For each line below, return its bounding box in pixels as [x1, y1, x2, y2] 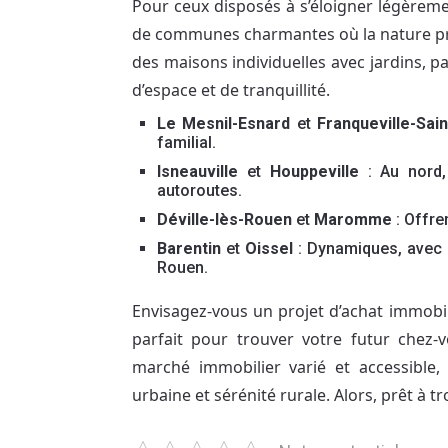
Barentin [157, 239, 221, 258]
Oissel [244, 239, 293, 258]
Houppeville [269, 162, 359, 181]
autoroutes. [157, 181, 242, 200]
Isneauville [157, 162, 238, 181]
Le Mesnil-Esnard [157, 114, 291, 133]
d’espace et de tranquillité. [132, 79, 330, 101]
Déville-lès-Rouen [157, 210, 292, 229]
